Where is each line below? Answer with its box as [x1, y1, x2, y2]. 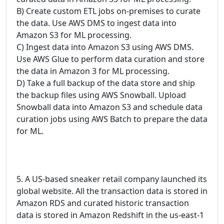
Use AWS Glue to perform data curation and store [16, 53, 204, 64]
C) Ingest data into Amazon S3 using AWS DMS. [16, 41, 193, 52]
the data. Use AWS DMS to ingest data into [16, 17, 176, 28]
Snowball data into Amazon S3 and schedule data [16, 101, 202, 112]
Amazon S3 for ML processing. [16, 29, 131, 40]
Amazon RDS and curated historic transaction [16, 197, 189, 208]
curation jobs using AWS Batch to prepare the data [16, 113, 207, 124]
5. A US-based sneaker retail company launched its [16, 173, 207, 184]
